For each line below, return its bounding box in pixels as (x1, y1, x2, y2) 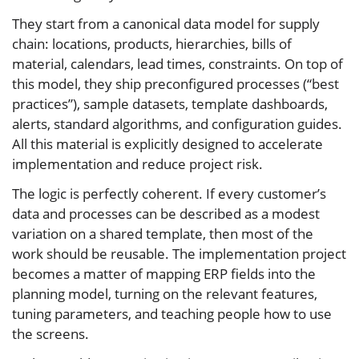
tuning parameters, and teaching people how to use (12, 304, 332, 323)
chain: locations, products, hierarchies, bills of (12, 34, 292, 53)
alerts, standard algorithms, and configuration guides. (12, 114, 342, 133)
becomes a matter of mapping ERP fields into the (12, 264, 316, 283)
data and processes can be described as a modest (12, 204, 320, 223)
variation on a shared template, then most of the (12, 224, 313, 243)
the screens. (12, 324, 89, 343)
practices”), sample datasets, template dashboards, (12, 94, 328, 113)
